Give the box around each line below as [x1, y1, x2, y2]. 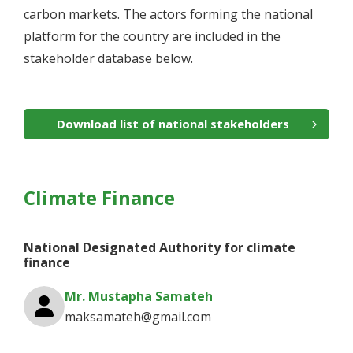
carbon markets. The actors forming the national [24, 6, 313, 24]
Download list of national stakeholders [56, 116, 289, 132]
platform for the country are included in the [24, 28, 281, 46]
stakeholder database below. [24, 50, 193, 68]
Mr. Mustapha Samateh [65, 288, 213, 306]
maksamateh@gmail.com [65, 308, 211, 326]
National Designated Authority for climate [24, 239, 295, 257]
